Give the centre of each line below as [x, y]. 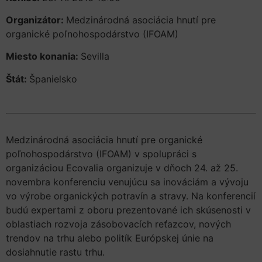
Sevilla [95, 56]
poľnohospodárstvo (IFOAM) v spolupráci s [101, 154]
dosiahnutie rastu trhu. [55, 252]
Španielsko [53, 79]
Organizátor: [36, 20]
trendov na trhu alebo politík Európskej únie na [110, 238]
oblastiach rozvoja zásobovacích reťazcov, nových [118, 224]
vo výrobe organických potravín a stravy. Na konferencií [131, 196]
